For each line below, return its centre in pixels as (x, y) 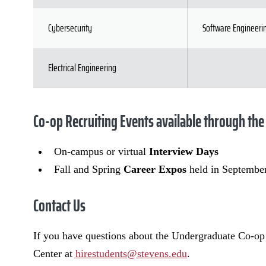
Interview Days (184, 151)
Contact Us (59, 205)
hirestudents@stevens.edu (131, 254)
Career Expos (156, 169)
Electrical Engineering (82, 68)
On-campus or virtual (102, 151)
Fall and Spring (89, 169)
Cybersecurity (70, 28)
